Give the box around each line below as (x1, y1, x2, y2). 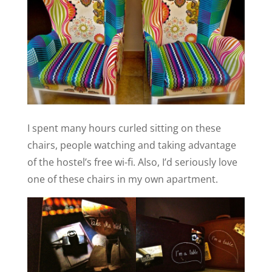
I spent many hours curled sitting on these (27, 121, 221, 135)
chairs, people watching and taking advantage (27, 138, 236, 152)
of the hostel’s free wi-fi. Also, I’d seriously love (27, 155, 237, 169)
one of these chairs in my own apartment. (27, 172, 218, 186)
